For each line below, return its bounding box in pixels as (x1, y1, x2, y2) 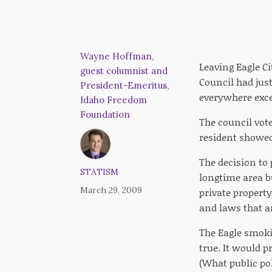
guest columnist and (80, 65, 168, 76)
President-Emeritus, (80, 80, 169, 91)
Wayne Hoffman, (80, 50, 154, 62)
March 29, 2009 (80, 185, 142, 195)
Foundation (80, 109, 130, 120)
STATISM (80, 166, 118, 177)
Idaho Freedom (80, 94, 147, 106)
